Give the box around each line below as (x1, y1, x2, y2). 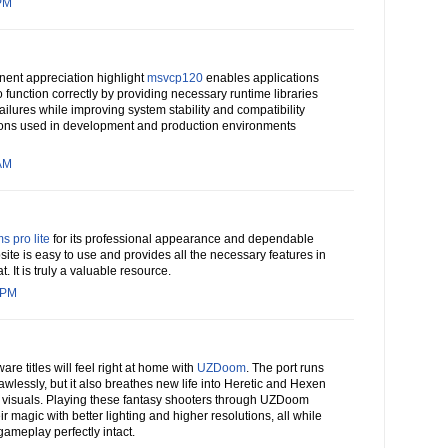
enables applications (203, 71, 319, 86)
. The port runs (246, 361, 324, 376)
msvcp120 (147, 71, 203, 86)
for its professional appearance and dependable (50, 232, 314, 247)
